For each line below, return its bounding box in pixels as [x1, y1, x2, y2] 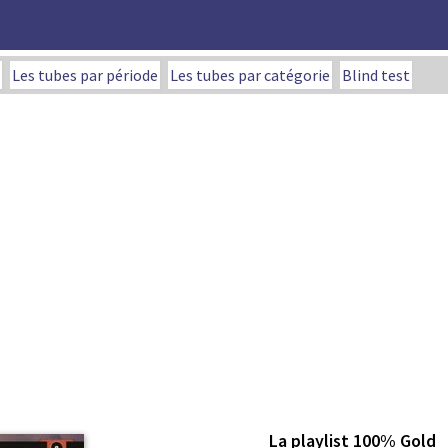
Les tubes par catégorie [170, 65, 330, 85]
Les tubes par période [12, 65, 158, 85]
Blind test [342, 65, 410, 85]
